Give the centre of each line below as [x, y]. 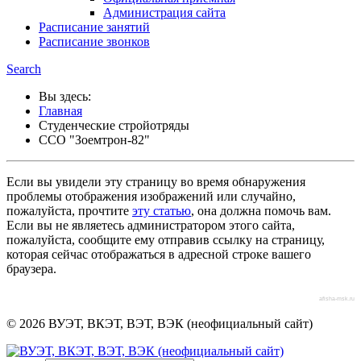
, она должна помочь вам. [261, 210]
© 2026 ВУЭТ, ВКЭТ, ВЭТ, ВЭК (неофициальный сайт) [160, 323]
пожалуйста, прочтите [69, 210]
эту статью [162, 210]
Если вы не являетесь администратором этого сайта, [151, 225]
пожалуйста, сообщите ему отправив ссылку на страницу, [166, 239]
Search [24, 68]
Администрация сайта [164, 12]
